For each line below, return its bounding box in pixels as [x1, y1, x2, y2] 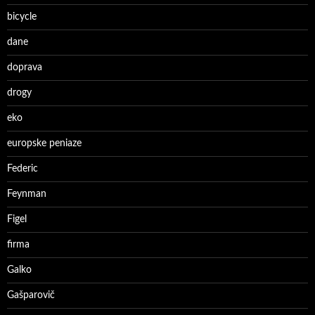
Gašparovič [7, 290, 55, 300]
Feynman [7, 189, 46, 199]
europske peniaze [7, 139, 82, 148]
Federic [7, 164, 38, 174]
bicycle [7, 12, 37, 22]
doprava [7, 63, 42, 72]
